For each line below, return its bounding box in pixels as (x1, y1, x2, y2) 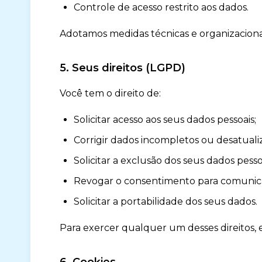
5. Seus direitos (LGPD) (60, 61, 185, 74)
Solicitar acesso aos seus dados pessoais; (74, 114, 256, 125)
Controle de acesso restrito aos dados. (74, 2, 249, 13)
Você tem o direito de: (60, 88, 161, 99)
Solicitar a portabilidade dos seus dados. (74, 196, 257, 207)
